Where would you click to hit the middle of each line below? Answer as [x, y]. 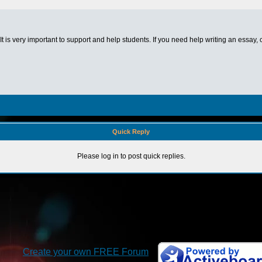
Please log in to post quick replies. [131, 156]
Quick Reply [131, 132]
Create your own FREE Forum [86, 252]
